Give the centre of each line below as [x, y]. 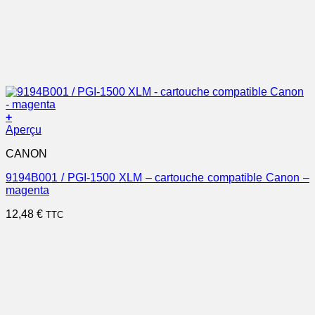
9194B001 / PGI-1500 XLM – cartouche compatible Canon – [157, 177]
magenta [27, 190]
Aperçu [24, 129]
